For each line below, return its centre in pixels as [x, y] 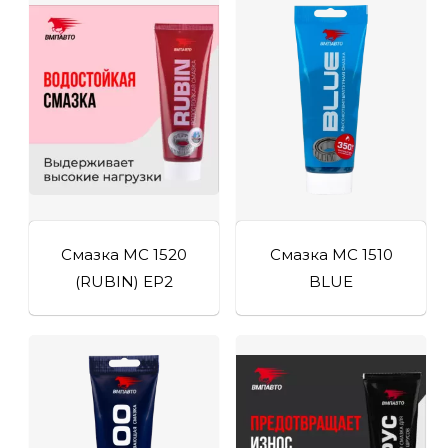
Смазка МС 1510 [331, 254]
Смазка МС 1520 [124, 254]
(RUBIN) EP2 [124, 281]
